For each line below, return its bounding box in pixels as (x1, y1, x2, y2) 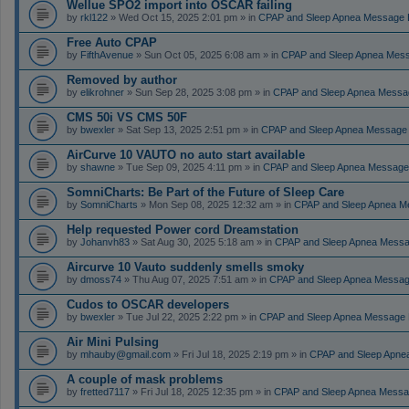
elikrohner (80, 86, 124, 98)
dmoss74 (80, 273, 121, 285)
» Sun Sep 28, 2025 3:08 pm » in (124, 86, 273, 98)
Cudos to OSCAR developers (67, 297, 229, 311)
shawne (80, 161, 115, 173)
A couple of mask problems (67, 372, 223, 386)
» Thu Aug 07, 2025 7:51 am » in (121, 273, 269, 285)
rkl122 (80, 11, 108, 23)
